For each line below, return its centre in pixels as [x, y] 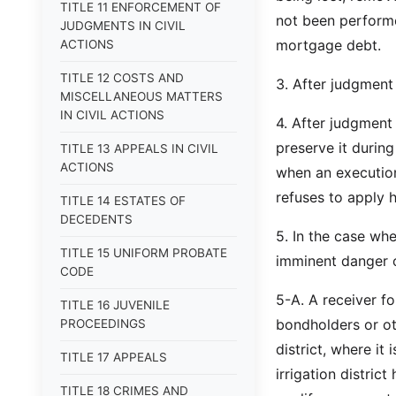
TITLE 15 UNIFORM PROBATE [144, 253]
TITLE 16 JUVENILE [115, 305]
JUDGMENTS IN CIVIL [123, 26]
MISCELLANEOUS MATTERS [141, 96]
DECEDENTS [96, 219]
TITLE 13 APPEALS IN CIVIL [139, 148]
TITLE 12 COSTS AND [122, 78]
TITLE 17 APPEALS [114, 357]
